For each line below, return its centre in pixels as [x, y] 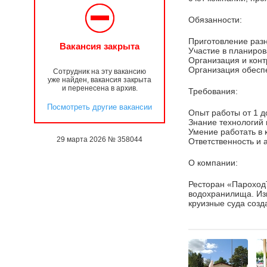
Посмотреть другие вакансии [100, 107]
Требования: [213, 91]
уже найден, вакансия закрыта [100, 80]
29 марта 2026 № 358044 [100, 139]
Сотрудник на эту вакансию [100, 72]
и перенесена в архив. [100, 88]
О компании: [214, 163]
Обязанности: [215, 20]
